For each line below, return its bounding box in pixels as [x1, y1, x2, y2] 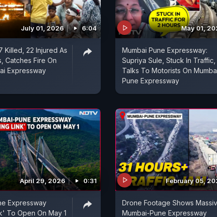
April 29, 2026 [20, 176, 65, 185]
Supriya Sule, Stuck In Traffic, [122, 56, 216, 65]
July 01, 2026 [21, 24, 64, 32]
